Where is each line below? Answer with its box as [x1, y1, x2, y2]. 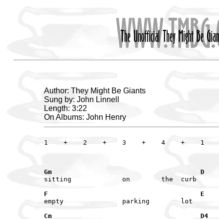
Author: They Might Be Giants [44, 86, 146, 95]
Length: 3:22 [44, 104, 87, 112]
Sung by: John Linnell [44, 95, 119, 104]
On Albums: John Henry [44, 112, 126, 121]
